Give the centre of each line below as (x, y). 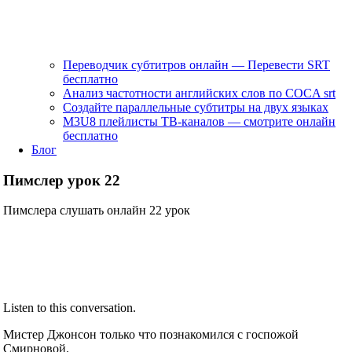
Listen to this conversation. (70, 308)
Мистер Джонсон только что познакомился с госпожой (151, 335)
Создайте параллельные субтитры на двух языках (196, 107)
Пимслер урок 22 (62, 180)
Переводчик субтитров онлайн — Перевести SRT (196, 64)
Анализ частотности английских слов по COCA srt (199, 93)
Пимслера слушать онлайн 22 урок (97, 211)
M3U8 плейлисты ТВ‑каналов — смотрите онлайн (199, 121)
